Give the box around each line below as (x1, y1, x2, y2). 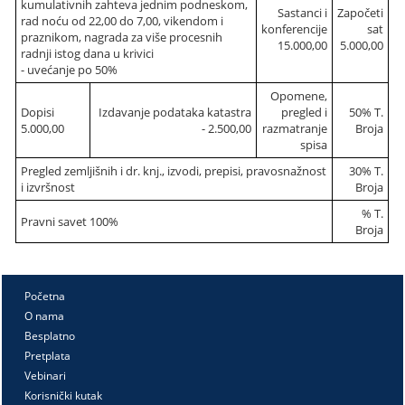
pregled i (281, 104, 328, 120)
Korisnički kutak (24, 388, 103, 403)
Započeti (337, 5, 384, 21)
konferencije (261, 21, 328, 37)
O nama (24, 308, 65, 324)
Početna (24, 288, 66, 304)
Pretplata (24, 348, 71, 363)
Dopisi (21, 104, 55, 120)
